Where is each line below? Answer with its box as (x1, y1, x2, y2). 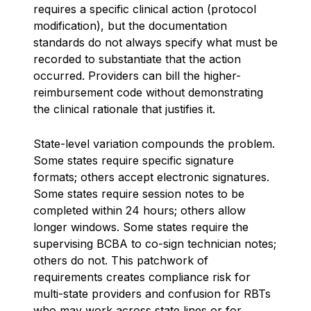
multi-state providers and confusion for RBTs (33, 287, 271, 301)
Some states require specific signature (33, 153, 234, 167)
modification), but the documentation (33, 19, 227, 33)
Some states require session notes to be (33, 187, 244, 201)
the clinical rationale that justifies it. (33, 102, 215, 116)
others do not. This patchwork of (33, 253, 208, 267)
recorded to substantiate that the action (33, 52, 241, 66)
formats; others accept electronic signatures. (33, 170, 269, 184)
